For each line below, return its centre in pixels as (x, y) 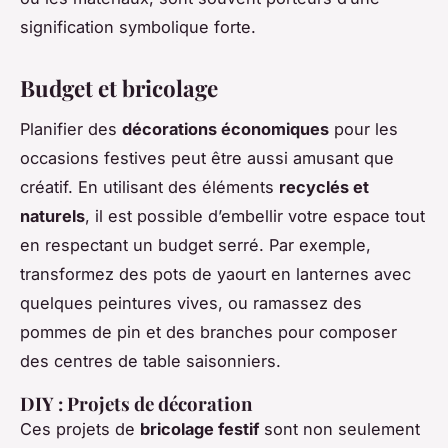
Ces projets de (80, 428)
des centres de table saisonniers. (150, 360)
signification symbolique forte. (138, 26)
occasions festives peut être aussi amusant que (207, 157)
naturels (52, 215)
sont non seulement (339, 428)
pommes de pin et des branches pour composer (208, 331)
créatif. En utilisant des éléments (149, 186)
